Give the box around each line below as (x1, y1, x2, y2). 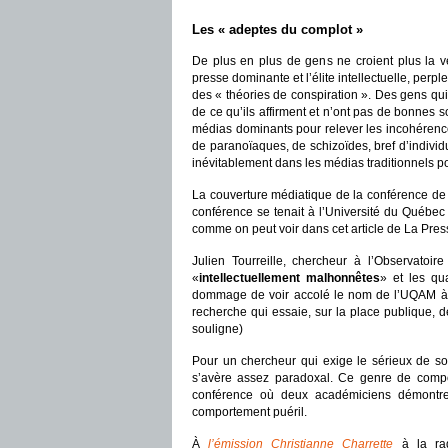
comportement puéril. (192, 405, 307, 419)
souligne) (192, 322, 243, 336)
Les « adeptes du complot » (192, 22, 363, 37)
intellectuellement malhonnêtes (199, 271, 380, 285)
